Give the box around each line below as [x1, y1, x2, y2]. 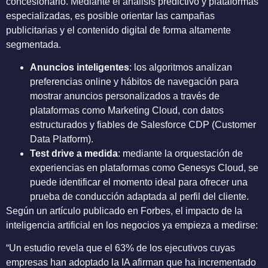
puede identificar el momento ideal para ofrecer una [30, 176, 248, 187]
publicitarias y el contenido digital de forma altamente [6, 25, 231, 35]
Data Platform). [30, 133, 93, 144]
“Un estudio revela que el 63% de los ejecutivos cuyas [6, 243, 235, 254]
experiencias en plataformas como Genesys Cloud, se [30, 162, 258, 173]
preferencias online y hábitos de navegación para [30, 76, 239, 87]
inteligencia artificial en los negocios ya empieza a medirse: [6, 220, 258, 230]
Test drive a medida [30, 148, 118, 159]
